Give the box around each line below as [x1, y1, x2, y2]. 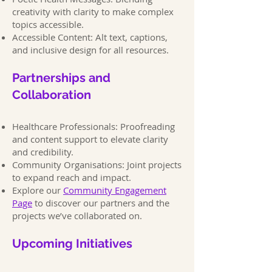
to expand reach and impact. [12, 171, 131, 183]
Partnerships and [12, 70, 110, 85]
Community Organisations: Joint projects [12, 158, 182, 171]
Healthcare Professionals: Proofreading [12, 120, 175, 132]
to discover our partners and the [32, 197, 169, 209]
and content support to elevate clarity [12, 133, 168, 145]
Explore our [12, 184, 63, 196]
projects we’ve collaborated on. [12, 209, 142, 222]
